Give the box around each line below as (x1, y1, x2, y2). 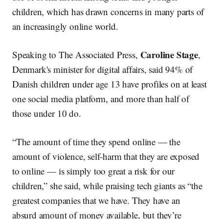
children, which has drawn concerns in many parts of (12, 5, 204, 18)
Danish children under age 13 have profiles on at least (12, 78, 207, 90)
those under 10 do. (12, 107, 81, 120)
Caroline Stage (140, 48, 198, 62)
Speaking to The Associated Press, (12, 48, 140, 61)
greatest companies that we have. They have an (12, 194, 180, 207)
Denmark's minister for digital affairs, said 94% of (12, 63, 193, 76)
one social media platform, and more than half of (12, 92, 189, 105)
